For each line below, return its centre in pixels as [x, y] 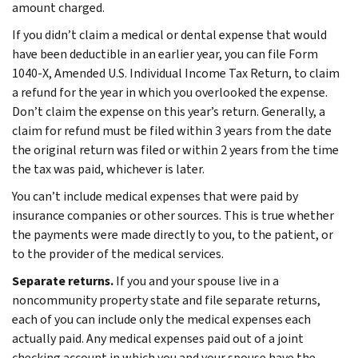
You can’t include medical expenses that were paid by [155, 196]
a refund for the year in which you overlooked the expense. [170, 92]
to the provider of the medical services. [118, 253]
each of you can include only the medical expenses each [161, 319]
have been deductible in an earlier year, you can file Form [165, 54]
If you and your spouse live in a [197, 280]
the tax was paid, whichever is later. [108, 169]
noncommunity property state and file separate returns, [166, 300]
